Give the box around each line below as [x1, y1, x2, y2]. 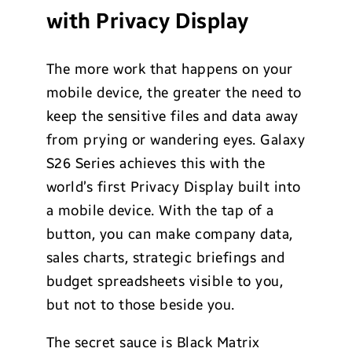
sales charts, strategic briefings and [46, 248, 285, 266]
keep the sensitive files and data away [46, 107, 299, 125]
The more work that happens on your [46, 60, 293, 78]
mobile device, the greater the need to [46, 83, 302, 101]
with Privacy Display [46, 9, 249, 35]
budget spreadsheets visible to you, [46, 272, 284, 290]
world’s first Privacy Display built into [46, 178, 301, 196]
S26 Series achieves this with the [46, 154, 266, 172]
